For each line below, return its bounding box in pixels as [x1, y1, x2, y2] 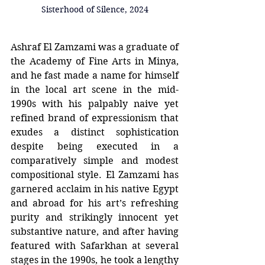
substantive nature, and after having [11, 225, 179, 237]
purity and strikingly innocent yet [11, 211, 179, 223]
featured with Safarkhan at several [11, 240, 179, 251]
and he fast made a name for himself [11, 69, 179, 81]
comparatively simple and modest [11, 154, 179, 166]
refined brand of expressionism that [11, 112, 179, 124]
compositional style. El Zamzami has [11, 169, 179, 180]
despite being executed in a [11, 140, 179, 152]
